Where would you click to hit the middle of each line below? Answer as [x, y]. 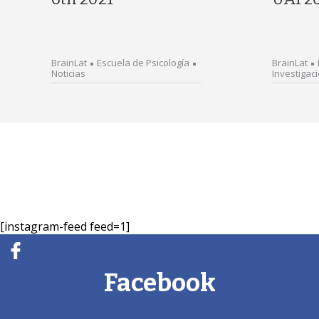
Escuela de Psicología [143, 63]
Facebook [159, 283]
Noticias [68, 73]
